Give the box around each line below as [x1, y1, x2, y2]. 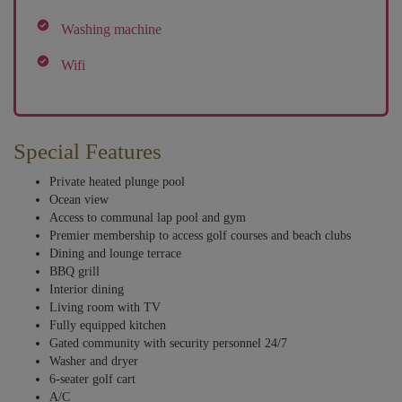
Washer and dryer [49, 354, 138, 369]
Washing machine [60, 21, 162, 37]
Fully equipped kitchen [49, 319, 166, 333]
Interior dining [49, 283, 124, 297]
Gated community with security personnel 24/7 [49, 336, 287, 351]
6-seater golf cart [49, 372, 135, 387]
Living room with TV [49, 301, 161, 315]
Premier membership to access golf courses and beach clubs [49, 229, 351, 243]
